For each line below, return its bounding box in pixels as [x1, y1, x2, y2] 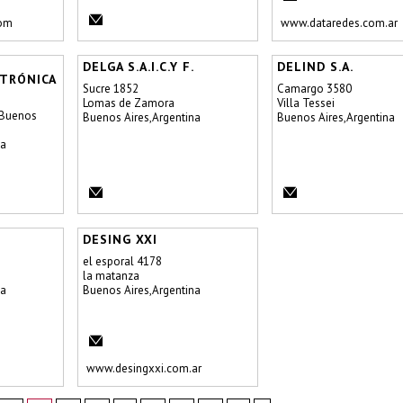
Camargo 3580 [277, 81, 352, 96]
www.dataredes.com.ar [281, 15, 398, 31]
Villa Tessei [277, 95, 335, 111]
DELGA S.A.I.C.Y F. [83, 58, 194, 75]
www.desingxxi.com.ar [86, 361, 201, 376]
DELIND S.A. [277, 58, 354, 75]
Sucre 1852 [83, 81, 139, 96]
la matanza [83, 268, 139, 283]
